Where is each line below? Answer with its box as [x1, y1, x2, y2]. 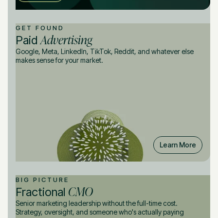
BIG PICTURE [16, 175, 69, 183]
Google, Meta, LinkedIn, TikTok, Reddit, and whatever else [16, 47, 194, 55]
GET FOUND [16, 23, 64, 32]
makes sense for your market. [16, 55, 103, 64]
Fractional [16, 184, 68, 199]
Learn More [160, 140, 196, 149]
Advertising [40, 30, 92, 48]
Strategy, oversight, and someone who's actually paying [16, 207, 184, 216]
